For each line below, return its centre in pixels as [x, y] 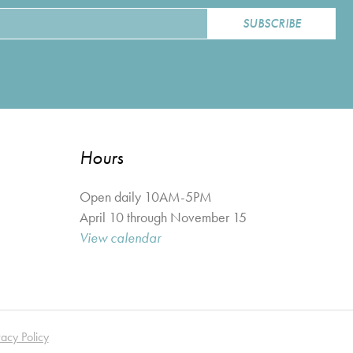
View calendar [120, 238]
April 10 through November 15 [163, 217]
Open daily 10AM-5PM [146, 197]
